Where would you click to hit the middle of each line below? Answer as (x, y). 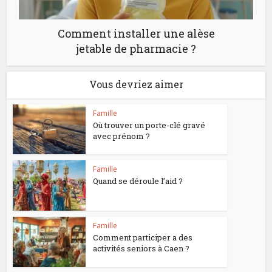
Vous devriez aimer (136, 84)
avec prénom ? (122, 136)
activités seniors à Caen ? (141, 249)
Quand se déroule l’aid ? (138, 181)
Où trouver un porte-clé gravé (149, 125)
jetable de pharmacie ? (136, 48)
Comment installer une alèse (136, 33)
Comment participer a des (143, 238)
